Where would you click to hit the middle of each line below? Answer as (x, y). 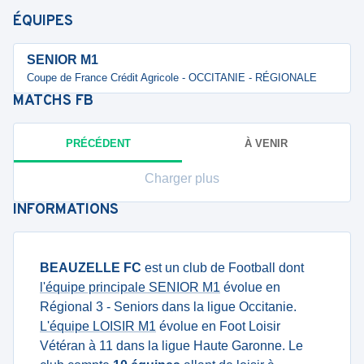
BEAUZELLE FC (91, 268)
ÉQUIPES (43, 22)
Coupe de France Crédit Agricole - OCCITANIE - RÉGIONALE (172, 78)
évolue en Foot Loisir (218, 326)
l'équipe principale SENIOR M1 (130, 287)
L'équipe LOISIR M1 (98, 326)
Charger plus (182, 178)
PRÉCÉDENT (98, 143)
